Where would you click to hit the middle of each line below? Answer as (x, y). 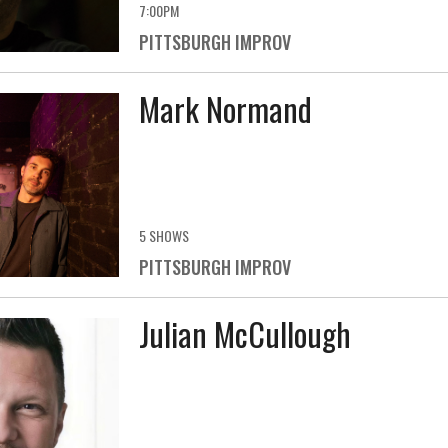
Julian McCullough (244, 333)
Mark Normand (225, 109)
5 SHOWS (163, 235)
